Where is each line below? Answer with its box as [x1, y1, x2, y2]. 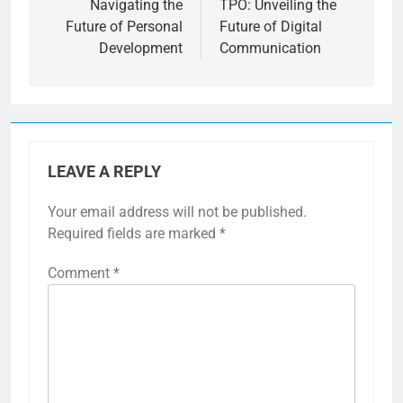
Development [99, 40, 183, 58]
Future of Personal [66, 18, 183, 36]
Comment [48, 264, 113, 282]
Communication [219, 40, 321, 58]
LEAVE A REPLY [48, 163, 161, 182]
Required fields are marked [48, 225, 219, 243]
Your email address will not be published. [48, 203, 307, 221]
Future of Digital [219, 18, 322, 36]
